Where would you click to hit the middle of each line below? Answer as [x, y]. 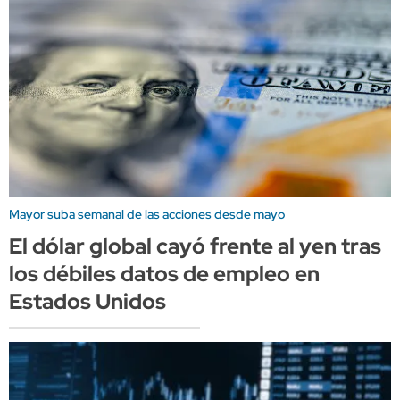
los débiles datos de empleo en [164, 274]
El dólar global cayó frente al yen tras [195, 246]
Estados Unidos [87, 302]
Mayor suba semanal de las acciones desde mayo [147, 215]
